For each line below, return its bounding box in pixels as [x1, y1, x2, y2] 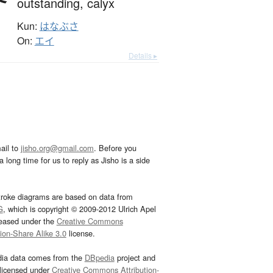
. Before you [94, 142, 136, 154]
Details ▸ [129, 50, 157, 61]
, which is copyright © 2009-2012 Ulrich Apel [2, 203, 156, 215]
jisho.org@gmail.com [21, 142, 94, 154]
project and [114, 252, 155, 264]
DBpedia [84, 252, 115, 264]
